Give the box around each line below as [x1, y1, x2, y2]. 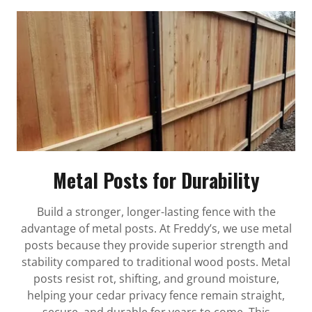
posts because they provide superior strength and [24, 237, 288, 253]
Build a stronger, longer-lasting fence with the [36, 203, 276, 219]
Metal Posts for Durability [52, 165, 260, 194]
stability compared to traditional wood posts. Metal [22, 253, 290, 270]
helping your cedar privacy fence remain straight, [27, 287, 285, 303]
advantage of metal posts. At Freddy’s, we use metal [20, 220, 292, 236]
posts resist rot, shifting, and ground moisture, [33, 270, 279, 286]
